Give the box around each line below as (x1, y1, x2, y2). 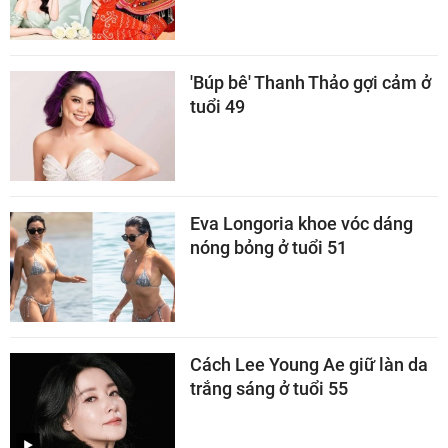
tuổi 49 (190, 95, 245, 117)
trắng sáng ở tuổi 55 (190, 377, 348, 399)
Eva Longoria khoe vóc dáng (190, 212, 413, 234)
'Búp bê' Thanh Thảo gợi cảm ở (190, 71, 431, 93)
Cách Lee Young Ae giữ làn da (190, 353, 428, 375)
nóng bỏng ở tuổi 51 (190, 236, 347, 258)
